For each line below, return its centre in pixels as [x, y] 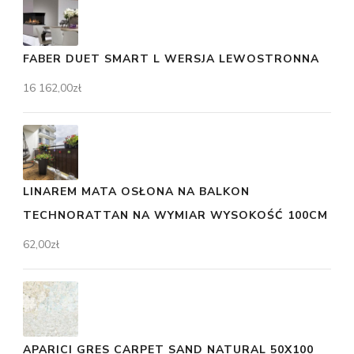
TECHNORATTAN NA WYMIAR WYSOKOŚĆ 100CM [175, 215]
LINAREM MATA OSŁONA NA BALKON [136, 191]
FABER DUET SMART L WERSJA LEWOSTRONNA [171, 58]
